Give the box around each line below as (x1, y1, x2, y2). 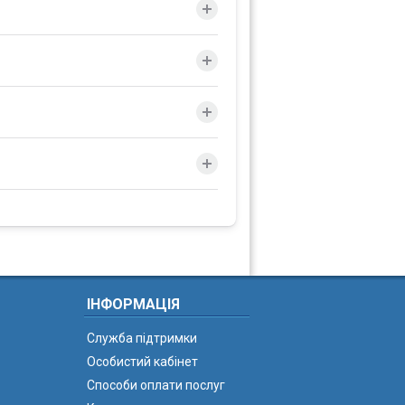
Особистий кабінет (87, 354, 198, 369)
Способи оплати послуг (87, 378, 225, 392)
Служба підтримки (87, 331, 197, 345)
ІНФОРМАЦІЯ (87, 296, 180, 313)
